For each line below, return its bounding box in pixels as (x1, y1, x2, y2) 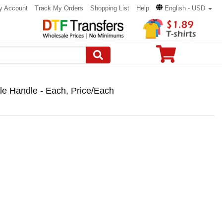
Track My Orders (35, 4, 83, 12)
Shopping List (90, 4, 129, 12)
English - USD (165, 4, 205, 12)
